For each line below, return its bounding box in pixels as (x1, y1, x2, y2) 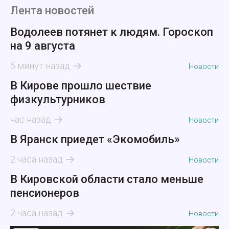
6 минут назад (10, 60, 70, 72)
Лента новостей (10, 4, 94, 17)
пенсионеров (10, 187, 79, 200)
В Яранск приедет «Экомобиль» (10, 133, 180, 146)
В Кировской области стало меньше (10, 173, 203, 186)
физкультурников (10, 93, 105, 106)
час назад (10, 114, 51, 125)
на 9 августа (10, 39, 75, 53)
